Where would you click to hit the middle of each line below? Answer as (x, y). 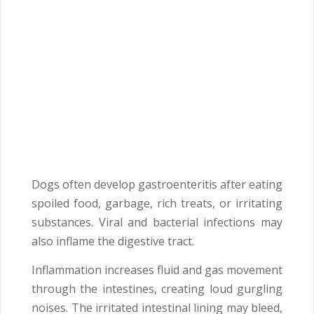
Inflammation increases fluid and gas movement (157, 269)
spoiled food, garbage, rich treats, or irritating (157, 203)
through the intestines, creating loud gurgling (157, 288)
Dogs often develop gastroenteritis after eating (157, 184)
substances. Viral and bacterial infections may (157, 222)
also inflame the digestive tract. (113, 241)
